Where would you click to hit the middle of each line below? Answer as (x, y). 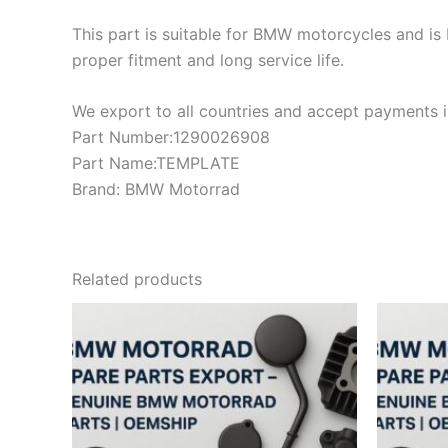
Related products (137, 279)
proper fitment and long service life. (208, 59)
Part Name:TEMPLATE (156, 163)
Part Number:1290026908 (171, 137)
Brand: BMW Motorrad (156, 189)
